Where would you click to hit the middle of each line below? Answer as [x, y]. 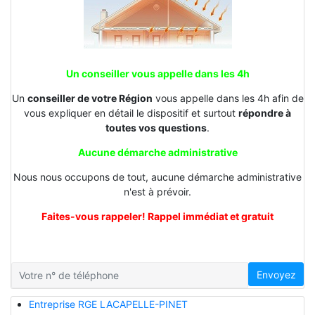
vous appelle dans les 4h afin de [228, 98]
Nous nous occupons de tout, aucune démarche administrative [157, 176]
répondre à [265, 112]
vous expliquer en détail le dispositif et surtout [131, 112]
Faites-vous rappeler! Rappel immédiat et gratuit [157, 216]
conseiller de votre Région [90, 98]
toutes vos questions [156, 127]
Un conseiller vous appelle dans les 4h [157, 73]
